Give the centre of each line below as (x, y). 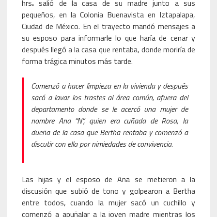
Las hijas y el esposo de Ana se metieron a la (108, 179)
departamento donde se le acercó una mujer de (109, 109)
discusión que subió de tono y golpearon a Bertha (108, 191)
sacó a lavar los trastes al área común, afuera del (109, 97)
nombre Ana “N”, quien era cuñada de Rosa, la (109, 121)
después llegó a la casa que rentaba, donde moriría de (108, 49)
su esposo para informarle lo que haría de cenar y (108, 38)
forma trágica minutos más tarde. (77, 61)
